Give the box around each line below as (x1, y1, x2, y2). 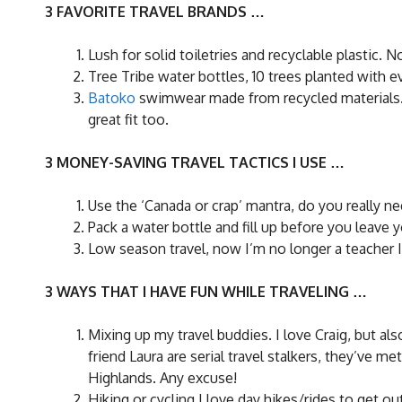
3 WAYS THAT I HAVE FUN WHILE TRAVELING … (45, 282, 367, 301)
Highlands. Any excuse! (88, 368, 237, 387)
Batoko (88, 88, 135, 107)
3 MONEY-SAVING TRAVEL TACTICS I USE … (45, 153, 345, 171)
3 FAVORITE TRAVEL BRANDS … (45, 2, 265, 21)
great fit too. (88, 109, 169, 128)
